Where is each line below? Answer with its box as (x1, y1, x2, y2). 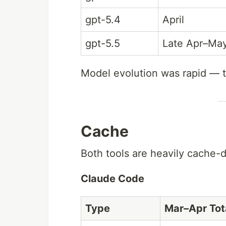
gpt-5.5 (85, 37, 120, 49)
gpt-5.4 (85, 14, 121, 26)
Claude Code (81, 173, 144, 185)
